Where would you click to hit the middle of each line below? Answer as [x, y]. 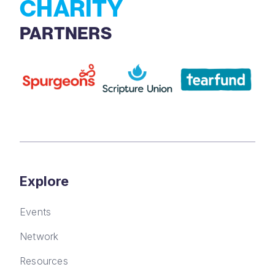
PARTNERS [66, 33]
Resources [44, 261]
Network [39, 236]
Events [36, 211]
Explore [44, 181]
